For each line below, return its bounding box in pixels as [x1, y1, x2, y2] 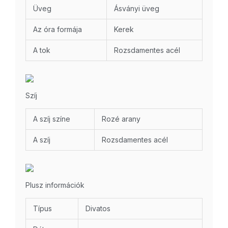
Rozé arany [102, 115, 140, 124]
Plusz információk [25, 181, 84, 190]
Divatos [85, 204, 110, 213]
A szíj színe [33, 115, 70, 124]
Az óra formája [33, 25, 82, 34]
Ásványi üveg [114, 4, 159, 13]
